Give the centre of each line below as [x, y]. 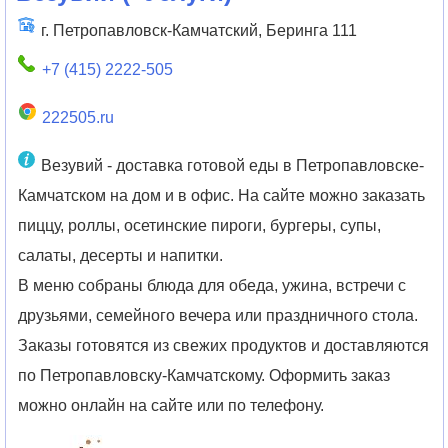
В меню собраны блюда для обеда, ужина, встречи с [212, 285]
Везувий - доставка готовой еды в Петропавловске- [232, 165]
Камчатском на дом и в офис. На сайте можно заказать [222, 195]
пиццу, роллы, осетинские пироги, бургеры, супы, [200, 225]
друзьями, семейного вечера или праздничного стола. [218, 315]
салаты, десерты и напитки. [121, 255]
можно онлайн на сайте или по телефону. [171, 405]
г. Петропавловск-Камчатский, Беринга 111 [198, 31]
